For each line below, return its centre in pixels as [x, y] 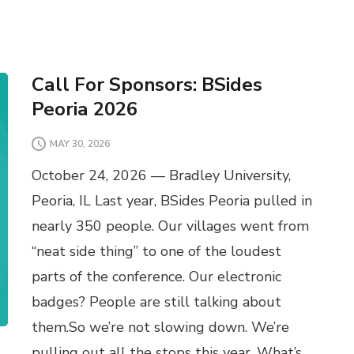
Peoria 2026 [84, 109]
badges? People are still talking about [156, 302]
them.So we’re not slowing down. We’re [160, 328]
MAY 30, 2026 [79, 143]
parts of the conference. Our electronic [156, 277]
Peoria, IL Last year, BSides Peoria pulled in [171, 201]
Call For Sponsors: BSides [147, 85]
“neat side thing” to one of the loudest [156, 252]
